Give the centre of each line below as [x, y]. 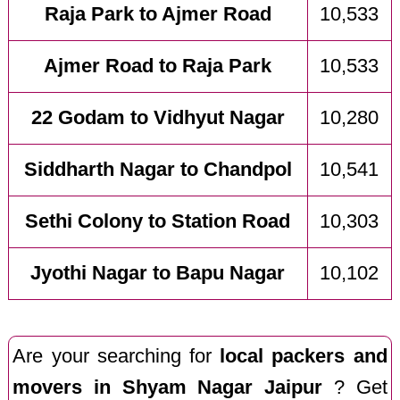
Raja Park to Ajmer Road [158, 14]
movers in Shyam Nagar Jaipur [168, 387]
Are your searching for [117, 356]
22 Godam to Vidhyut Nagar [158, 117]
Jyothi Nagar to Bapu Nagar [158, 273]
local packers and [304, 356]
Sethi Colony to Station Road [158, 221]
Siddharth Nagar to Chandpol [158, 169]
